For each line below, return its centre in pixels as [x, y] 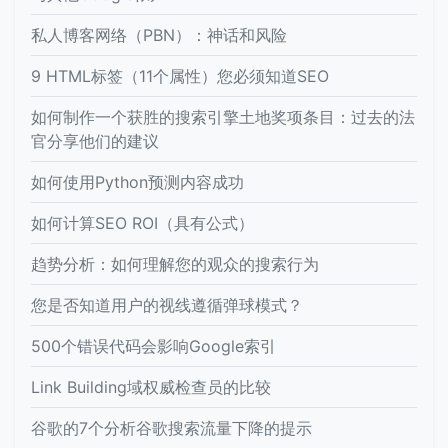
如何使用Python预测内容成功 [137, 181]
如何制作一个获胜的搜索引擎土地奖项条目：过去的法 [223, 116]
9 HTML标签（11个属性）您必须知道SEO [180, 75]
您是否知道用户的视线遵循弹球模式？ [167, 304]
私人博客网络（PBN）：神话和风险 [159, 34]
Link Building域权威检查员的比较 [151, 386]
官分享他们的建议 [95, 140]
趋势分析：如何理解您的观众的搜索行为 [175, 263]
